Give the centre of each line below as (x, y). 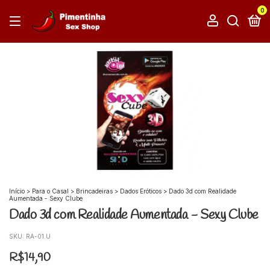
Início (17, 191)
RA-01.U (38, 236)
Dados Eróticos (141, 191)
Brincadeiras (94, 191)
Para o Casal (50, 191)
